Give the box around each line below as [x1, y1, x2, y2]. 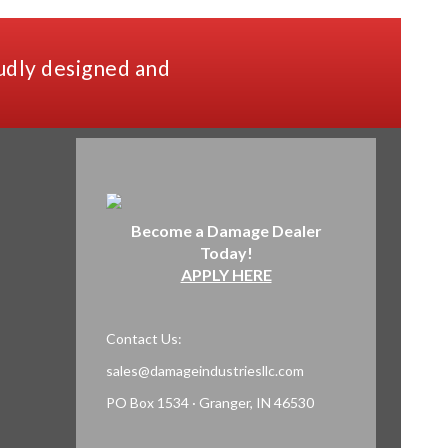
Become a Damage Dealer [130, 221, 322, 241]
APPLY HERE [180, 265, 272, 285]
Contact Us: [106, 330, 182, 348]
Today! [199, 243, 253, 263]
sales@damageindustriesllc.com [106, 362, 304, 380]
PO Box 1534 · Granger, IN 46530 [106, 394, 314, 412]
